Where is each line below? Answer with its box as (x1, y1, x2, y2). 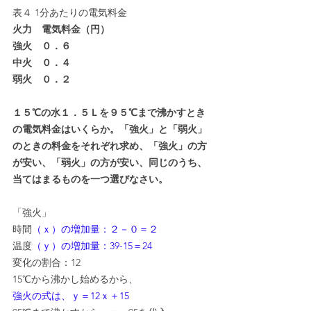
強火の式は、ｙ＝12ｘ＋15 (12, 289, 129, 303)
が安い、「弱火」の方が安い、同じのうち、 (12, 156, 207, 169)
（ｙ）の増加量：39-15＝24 (32, 239, 152, 253)
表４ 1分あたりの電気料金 (12, 6, 127, 19)
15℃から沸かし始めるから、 (12, 273, 138, 286)
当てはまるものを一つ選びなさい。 (12, 173, 168, 186)
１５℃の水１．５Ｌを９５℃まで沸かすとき (12, 106, 205, 119)
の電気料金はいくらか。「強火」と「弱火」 (12, 123, 207, 136)
